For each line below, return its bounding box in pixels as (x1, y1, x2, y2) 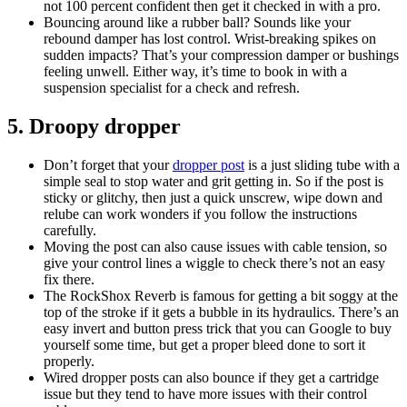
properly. (44, 352, 94, 369)
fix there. (44, 271, 94, 287)
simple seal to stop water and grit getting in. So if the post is (44, 173, 383, 189)
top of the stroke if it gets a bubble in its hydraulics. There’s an (44, 303, 399, 320)
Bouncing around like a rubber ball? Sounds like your (44, 15, 351, 31)
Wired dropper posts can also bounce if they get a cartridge (44, 369, 379, 385)
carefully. (44, 222, 100, 238)
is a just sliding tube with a (244, 156, 400, 173)
